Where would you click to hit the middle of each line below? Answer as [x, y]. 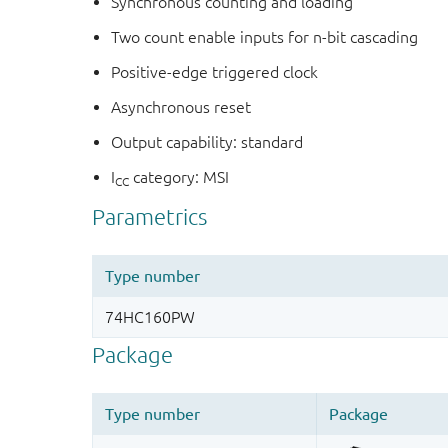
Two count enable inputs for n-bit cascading [265, 37]
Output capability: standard [207, 142]
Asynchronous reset [181, 107]
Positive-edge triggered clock [215, 72]
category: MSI [179, 177]
